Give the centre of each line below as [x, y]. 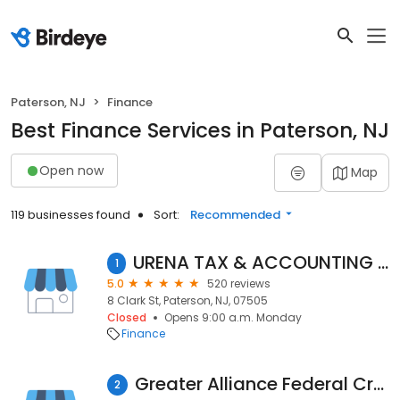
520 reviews [239, 283]
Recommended [235, 215]
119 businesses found [71, 215]
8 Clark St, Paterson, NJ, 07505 [187, 300]
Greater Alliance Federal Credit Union [379, 384]
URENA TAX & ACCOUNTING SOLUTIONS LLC [383, 262]
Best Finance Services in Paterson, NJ [200, 130]
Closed [127, 317]
